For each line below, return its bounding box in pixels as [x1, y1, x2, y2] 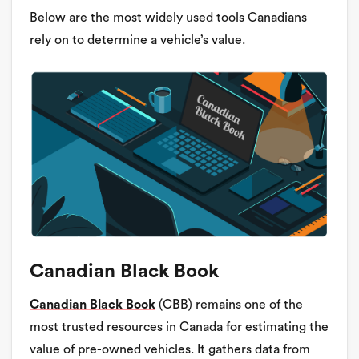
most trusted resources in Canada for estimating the [30, 321, 329, 334]
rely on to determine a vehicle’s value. [30, 34, 245, 46]
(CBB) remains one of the [155, 298, 303, 312]
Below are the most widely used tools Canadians [30, 11, 307, 24]
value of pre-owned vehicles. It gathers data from [30, 343, 310, 357]
